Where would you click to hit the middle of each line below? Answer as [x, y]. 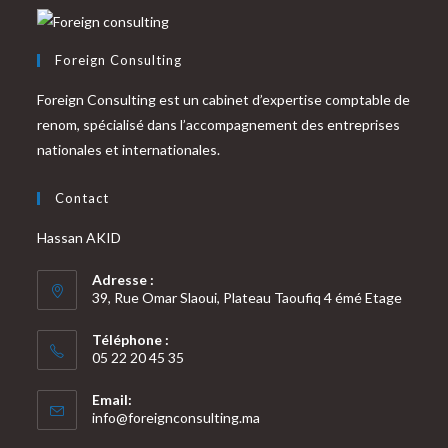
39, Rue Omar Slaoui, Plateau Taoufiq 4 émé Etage [247, 297]
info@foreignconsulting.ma [176, 417]
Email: [112, 399]
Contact [82, 197]
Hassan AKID [79, 237]
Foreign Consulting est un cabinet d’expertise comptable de [224, 99]
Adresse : [123, 279]
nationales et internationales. [129, 149]
